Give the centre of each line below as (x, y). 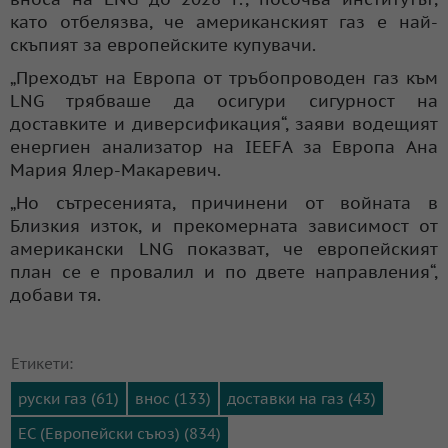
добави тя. (55, 294)
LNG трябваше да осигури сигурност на (224, 100)
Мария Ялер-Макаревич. (115, 169)
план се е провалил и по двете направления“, (224, 271)
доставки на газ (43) (301, 398)
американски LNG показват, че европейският (224, 248)
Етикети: (42, 363)
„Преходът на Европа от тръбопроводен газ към (224, 77)
